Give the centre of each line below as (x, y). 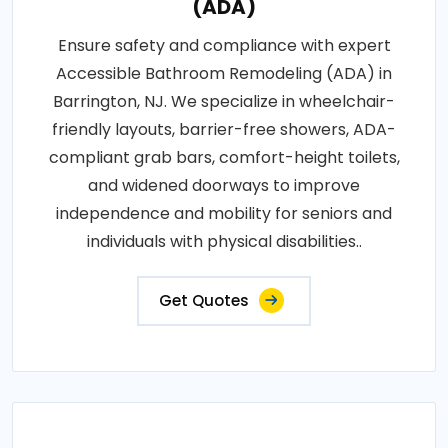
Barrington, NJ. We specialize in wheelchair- (224, 101)
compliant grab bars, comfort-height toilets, (224, 157)
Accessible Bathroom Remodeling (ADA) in (224, 73)
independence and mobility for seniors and (224, 213)
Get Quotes (204, 300)
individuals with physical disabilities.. (224, 241)
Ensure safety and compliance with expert (224, 45)
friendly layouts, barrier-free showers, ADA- (224, 129)
